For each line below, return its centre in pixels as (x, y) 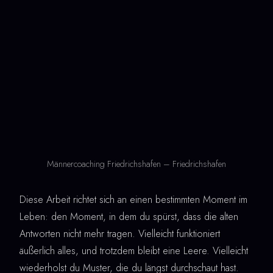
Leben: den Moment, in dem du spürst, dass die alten (129, 216)
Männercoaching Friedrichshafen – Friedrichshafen (136, 164)
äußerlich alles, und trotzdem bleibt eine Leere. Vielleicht (134, 250)
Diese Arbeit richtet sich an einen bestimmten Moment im (133, 199)
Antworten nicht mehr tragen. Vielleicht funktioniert (120, 233)
